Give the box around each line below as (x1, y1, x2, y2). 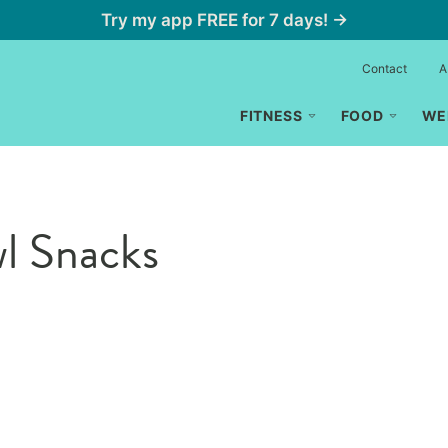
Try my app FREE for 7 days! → (100, 10, 348, 30)
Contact (362, 61, 407, 76)
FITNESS (239, 107, 303, 124)
